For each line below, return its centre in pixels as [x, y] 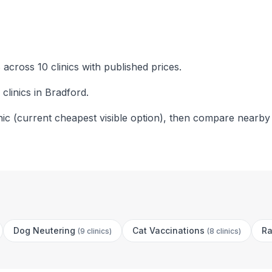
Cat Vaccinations [168, 230]
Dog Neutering [44, 230]
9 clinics [95, 231]
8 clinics [224, 231]
